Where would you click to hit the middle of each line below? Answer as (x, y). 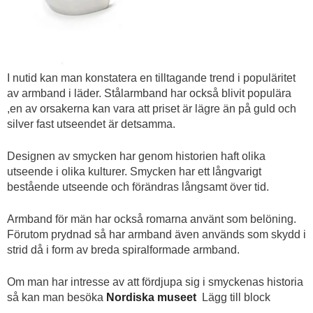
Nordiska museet (154, 297)
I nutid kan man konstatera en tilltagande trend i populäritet (151, 78)
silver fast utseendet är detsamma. (91, 124)
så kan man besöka (57, 297)
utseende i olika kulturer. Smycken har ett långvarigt (134, 172)
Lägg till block (236, 297)
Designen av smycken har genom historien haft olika (136, 156)
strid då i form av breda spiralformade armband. (123, 250)
